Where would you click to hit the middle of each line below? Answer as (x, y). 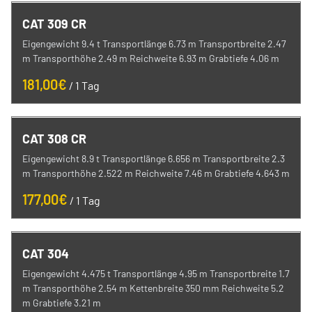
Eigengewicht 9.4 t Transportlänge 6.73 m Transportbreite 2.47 (154, 44)
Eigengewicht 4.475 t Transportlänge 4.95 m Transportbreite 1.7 (156, 273)
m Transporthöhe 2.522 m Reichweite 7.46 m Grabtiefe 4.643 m (156, 173)
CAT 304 (46, 253)
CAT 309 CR (54, 24)
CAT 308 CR (54, 139)
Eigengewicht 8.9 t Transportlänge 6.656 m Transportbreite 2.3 (154, 158)
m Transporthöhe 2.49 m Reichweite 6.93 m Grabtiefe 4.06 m (151, 58)
